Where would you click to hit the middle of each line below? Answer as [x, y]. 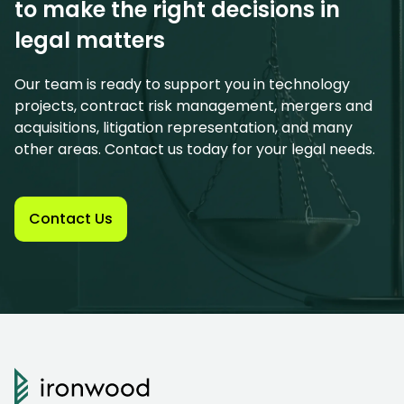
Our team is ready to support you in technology [182, 85]
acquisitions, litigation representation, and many [184, 128]
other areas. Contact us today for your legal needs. [195, 150]
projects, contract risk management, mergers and [193, 106]
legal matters [90, 41]
